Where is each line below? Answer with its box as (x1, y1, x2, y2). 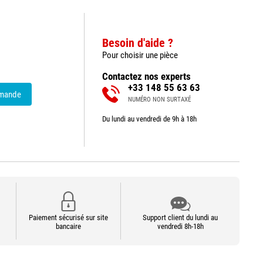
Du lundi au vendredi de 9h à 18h (102, 114, 197, 123)
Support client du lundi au (143, 213, 218, 222)
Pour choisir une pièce (102, 50, 178, 60)
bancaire (56, 222, 81, 231)
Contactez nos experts (102, 70, 191, 82)
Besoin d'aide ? (102, 36, 173, 50)
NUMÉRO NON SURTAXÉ (128, 96, 191, 103)
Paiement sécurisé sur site (29, 213, 108, 222)
